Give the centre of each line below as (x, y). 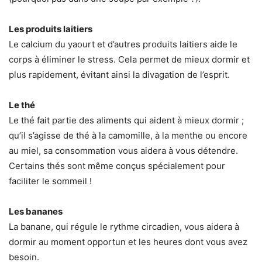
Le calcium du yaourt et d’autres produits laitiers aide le (123, 44)
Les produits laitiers (51, 29)
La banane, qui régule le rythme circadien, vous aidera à (124, 227)
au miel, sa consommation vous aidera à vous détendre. (123, 151)
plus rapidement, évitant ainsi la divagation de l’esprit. (119, 75)
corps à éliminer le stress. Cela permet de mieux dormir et (129, 60)
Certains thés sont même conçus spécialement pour (117, 166)
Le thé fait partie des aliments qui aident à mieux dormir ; (126, 120)
